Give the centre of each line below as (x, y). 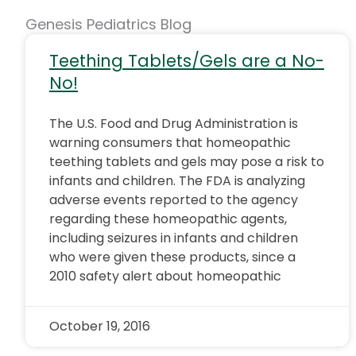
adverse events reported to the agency (174, 200)
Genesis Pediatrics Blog (108, 24)
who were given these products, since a (172, 257)
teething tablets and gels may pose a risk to (187, 162)
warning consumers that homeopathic (170, 143)
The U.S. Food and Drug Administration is (174, 124)
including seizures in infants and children (174, 238)
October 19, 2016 (100, 326)
